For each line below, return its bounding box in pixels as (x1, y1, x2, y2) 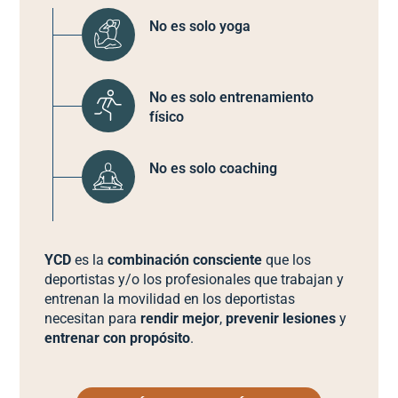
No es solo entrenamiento (148, 88, 314, 106)
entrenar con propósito (44, 330, 191, 347)
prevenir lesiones (226, 310, 337, 328)
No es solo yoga (148, 17, 251, 35)
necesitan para (44, 310, 141, 328)
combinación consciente (107, 251, 263, 269)
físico (148, 107, 184, 125)
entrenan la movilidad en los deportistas (44, 291, 296, 308)
